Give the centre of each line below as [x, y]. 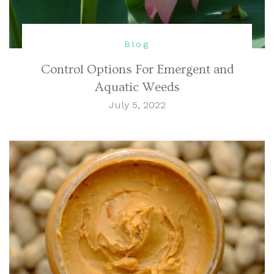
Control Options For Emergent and [137, 70]
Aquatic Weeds [137, 87]
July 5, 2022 [137, 105]
